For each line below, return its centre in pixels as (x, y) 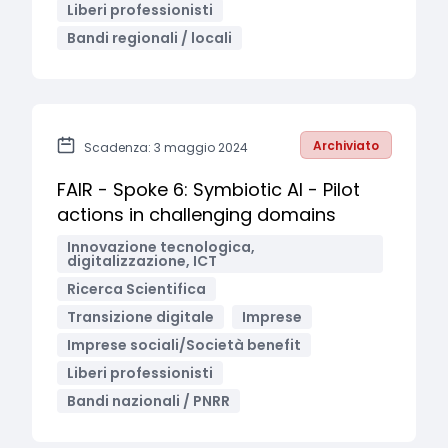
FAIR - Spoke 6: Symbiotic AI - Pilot (208, 189)
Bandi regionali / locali (149, 38)
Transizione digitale (140, 317)
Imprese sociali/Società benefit (184, 345)
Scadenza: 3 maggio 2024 (166, 147)
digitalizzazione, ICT (142, 261)
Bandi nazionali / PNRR (148, 401)
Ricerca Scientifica (136, 289)
